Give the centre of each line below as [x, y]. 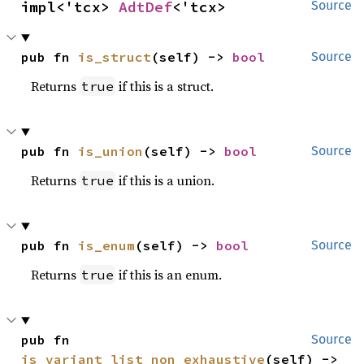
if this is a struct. [165, 86]
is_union [111, 151]
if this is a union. [165, 180]
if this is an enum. [169, 275]
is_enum [107, 245]
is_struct [115, 57]
